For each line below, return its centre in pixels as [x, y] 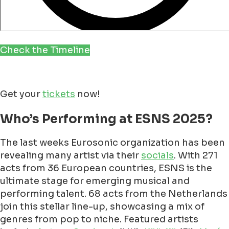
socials [157, 156]
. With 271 [196, 156]
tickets [59, 94]
